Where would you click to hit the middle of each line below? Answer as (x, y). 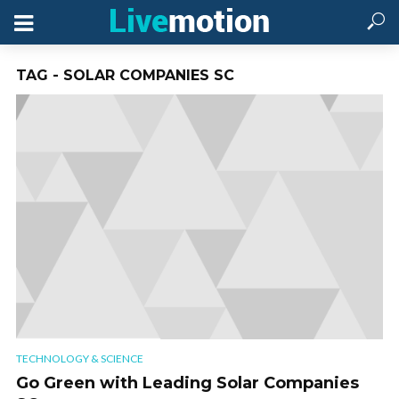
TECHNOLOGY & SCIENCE (80, 359)
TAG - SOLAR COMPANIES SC (125, 75)
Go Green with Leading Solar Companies (187, 383)
